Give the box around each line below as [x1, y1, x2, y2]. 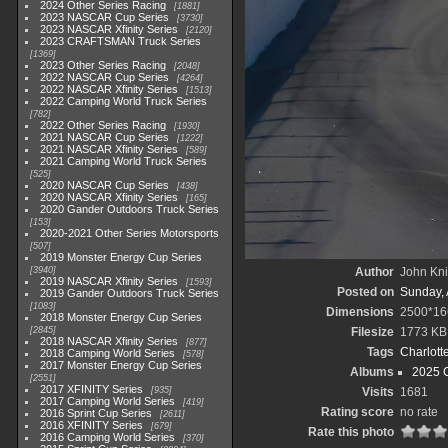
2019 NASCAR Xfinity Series [40, 275, 179, 287]
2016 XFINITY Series [40, 419, 144, 431]
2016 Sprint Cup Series [40, 407, 153, 419]
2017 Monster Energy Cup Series [40, 359, 203, 371]
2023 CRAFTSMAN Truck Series [40, 35, 202, 47]
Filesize [350, 325, 394, 339]
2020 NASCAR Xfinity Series [40, 191, 179, 203]
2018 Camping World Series [40, 347, 176, 359]
